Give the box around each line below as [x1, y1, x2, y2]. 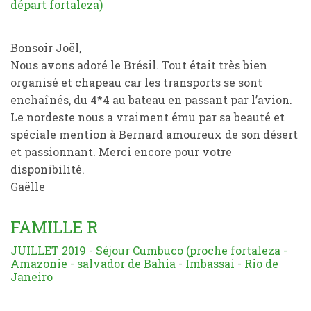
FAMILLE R [10, 216, 98, 238]
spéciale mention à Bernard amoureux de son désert [10, 127, 298, 142]
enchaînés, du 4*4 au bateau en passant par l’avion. [10, 92, 292, 107]
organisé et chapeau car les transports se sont [10, 75, 262, 90]
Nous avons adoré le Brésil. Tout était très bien [10, 58, 267, 72]
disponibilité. [10, 162, 85, 176]
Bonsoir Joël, [10, 40, 81, 55]
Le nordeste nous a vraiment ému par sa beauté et [10, 110, 285, 124]
